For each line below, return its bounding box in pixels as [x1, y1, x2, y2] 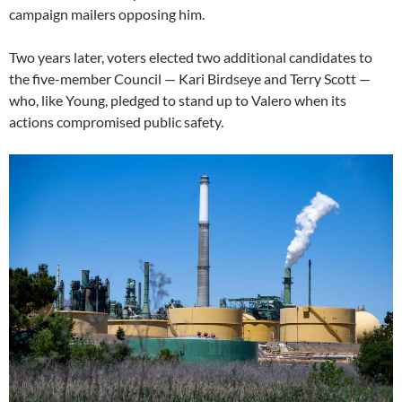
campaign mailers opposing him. [9, 4, 205, 22]
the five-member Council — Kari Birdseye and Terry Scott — [9, 69, 371, 87]
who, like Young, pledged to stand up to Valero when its [9, 91, 346, 109]
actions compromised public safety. [9, 112, 223, 130]
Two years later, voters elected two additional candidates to [9, 48, 372, 66]
